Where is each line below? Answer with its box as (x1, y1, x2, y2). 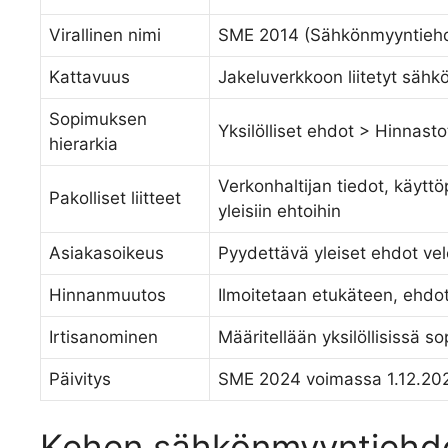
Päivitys (49, 368, 111, 389)
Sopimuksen (49, 108, 147, 129)
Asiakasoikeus (49, 242, 164, 263)
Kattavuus (49, 66, 130, 87)
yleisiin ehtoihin (218, 200, 341, 221)
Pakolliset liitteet (49, 187, 181, 208)
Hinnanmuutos (49, 284, 166, 305)
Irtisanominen (49, 326, 158, 347)
